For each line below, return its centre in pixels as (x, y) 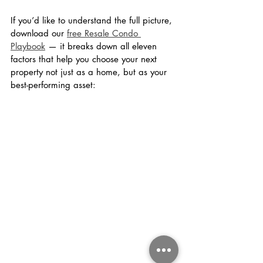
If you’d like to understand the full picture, (93, 21)
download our (39, 33)
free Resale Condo (104, 33)
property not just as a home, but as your (90, 72)
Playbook (28, 46)
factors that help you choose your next (85, 59)
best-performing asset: (53, 85)
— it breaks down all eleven (102, 46)
